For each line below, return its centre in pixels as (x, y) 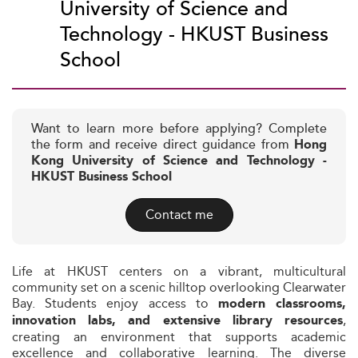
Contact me (179, 215)
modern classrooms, (282, 304)
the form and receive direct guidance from (163, 145)
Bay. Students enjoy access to (115, 303)
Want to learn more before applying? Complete (179, 129)
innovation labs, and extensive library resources (177, 321)
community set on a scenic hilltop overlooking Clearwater (179, 287)
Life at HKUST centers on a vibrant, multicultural (179, 271)
